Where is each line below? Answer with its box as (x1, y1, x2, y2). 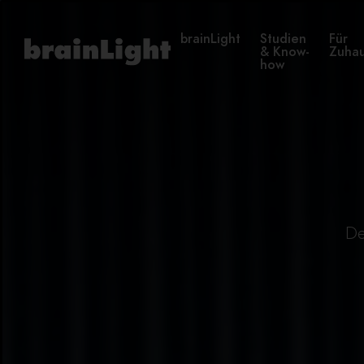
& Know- (260, 43, 310, 61)
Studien (260, 30, 306, 48)
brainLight (180, 30, 240, 48)
